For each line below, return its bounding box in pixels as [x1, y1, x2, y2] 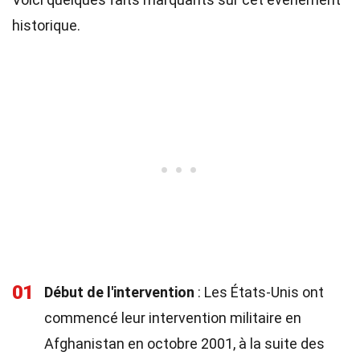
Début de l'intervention [44, 284, 194, 301]
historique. [12, 17, 80, 34]
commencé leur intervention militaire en [44, 309, 301, 326]
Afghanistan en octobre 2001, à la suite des [44, 335, 325, 352]
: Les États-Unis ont [194, 284, 324, 301]
